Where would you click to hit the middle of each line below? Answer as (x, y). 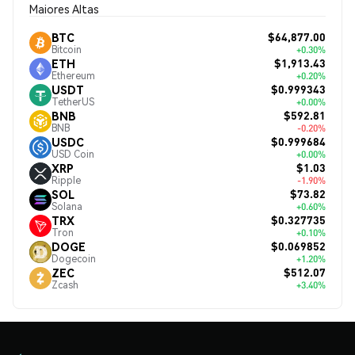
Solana (67, 206)
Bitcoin (67, 49)
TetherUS (73, 101)
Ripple (66, 180)
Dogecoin (74, 258)
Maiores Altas (64, 9)
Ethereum (73, 75)
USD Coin (73, 154)
